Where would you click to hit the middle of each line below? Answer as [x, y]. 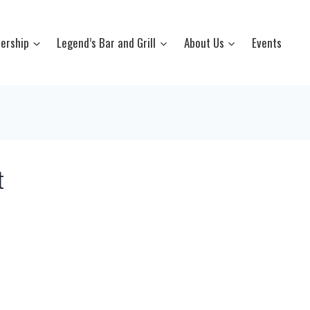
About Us [204, 43]
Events [267, 43]
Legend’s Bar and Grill [107, 43]
